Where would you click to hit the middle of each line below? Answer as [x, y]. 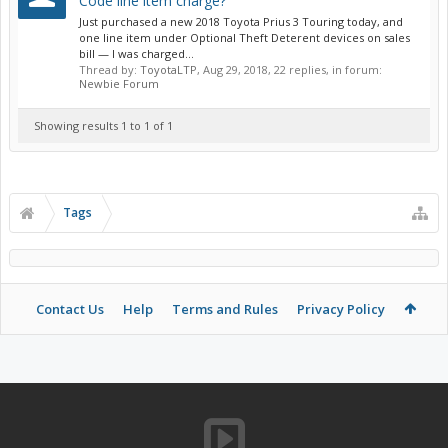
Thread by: [109, 69]
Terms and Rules [224, 309]
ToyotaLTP [168, 69]
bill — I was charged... [136, 53]
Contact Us [69, 309]
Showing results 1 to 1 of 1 [103, 125]
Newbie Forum [119, 83]
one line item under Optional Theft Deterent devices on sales [244, 37]
